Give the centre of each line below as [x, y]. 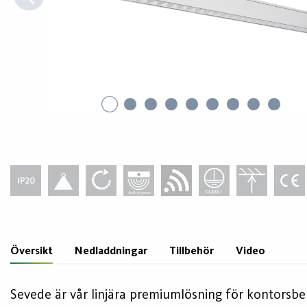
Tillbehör [192, 251]
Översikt [32, 251]
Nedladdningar [111, 251]
